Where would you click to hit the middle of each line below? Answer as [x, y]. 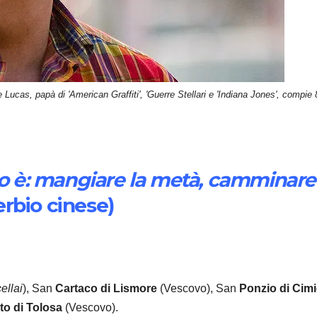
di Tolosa [38, 307]
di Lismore [129, 288]
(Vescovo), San [198, 288]
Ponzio [258, 288]
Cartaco [76, 288]
